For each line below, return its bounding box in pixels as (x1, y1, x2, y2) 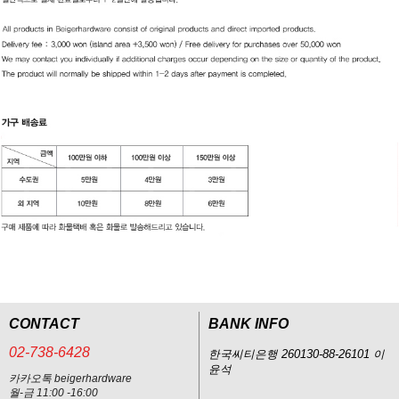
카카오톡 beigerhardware (9, 371, 132, 385)
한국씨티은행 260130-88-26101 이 (208, 347, 385, 361)
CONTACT (9, 315, 79, 331)
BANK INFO (208, 315, 289, 331)
